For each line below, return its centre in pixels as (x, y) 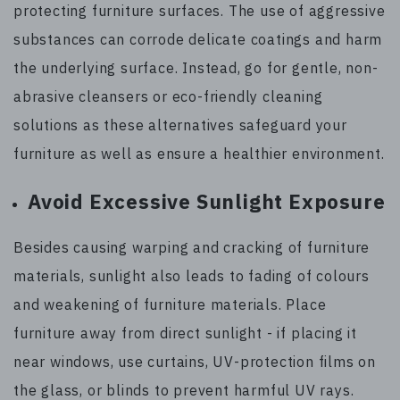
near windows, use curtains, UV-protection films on (195, 362)
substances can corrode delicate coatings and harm (198, 39)
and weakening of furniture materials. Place (170, 305)
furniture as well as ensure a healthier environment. (199, 153)
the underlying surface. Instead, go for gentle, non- (196, 67)
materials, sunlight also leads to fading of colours (192, 276)
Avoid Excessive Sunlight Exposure (207, 201)
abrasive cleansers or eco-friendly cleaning (168, 96)
